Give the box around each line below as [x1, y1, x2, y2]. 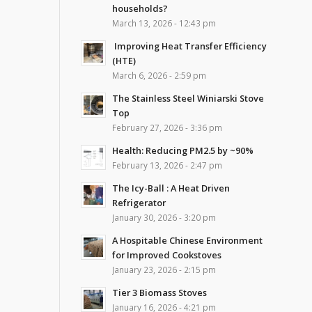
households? [111, 2, 168, 15]
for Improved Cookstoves [111, 249, 221, 261]
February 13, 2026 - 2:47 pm [111, 159, 222, 171]
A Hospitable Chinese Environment [111, 234, 263, 247]
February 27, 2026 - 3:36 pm [111, 122, 222, 133]
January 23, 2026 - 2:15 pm [111, 264, 216, 275]
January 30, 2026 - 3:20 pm [111, 212, 216, 223]
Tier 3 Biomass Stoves [111, 286, 207, 299]
